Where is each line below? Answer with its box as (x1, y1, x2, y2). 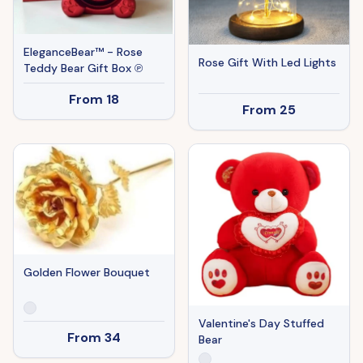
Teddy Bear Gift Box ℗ (23, 61, 143, 76)
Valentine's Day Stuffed (199, 316, 324, 331)
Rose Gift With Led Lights (199, 54, 336, 70)
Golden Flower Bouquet (23, 264, 150, 280)
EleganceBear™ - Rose (23, 45, 143, 60)
